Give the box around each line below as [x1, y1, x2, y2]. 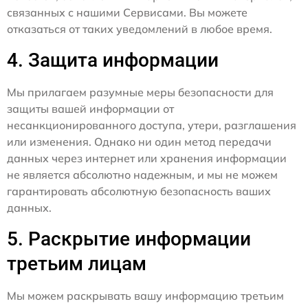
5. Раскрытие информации [7, 227, 251, 250]
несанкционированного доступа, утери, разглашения [7, 118, 296, 132]
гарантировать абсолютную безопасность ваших [7, 184, 271, 198]
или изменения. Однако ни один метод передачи [7, 134, 272, 148]
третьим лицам [7, 252, 146, 275]
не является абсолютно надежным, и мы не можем [7, 167, 278, 181]
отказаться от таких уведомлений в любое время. [7, 21, 272, 36]
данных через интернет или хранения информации [7, 151, 287, 165]
